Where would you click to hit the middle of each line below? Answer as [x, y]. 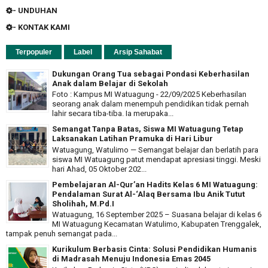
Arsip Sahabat [138, 52]
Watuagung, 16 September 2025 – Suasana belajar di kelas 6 [157, 215]
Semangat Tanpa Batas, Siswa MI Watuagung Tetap [148, 129]
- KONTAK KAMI [41, 27]
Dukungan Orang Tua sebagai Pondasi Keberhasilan [151, 74]
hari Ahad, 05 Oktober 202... [99, 169]
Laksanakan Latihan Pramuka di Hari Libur [133, 139]
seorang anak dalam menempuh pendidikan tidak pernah [150, 104]
